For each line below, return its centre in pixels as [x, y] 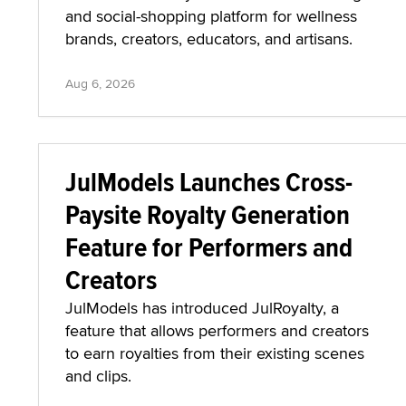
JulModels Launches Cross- [209, 182]
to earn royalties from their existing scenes [215, 353]
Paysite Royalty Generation [208, 214]
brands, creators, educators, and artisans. [209, 39]
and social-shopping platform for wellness [211, 16]
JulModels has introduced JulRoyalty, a [202, 308]
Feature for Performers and [209, 247]
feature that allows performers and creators [217, 330]
